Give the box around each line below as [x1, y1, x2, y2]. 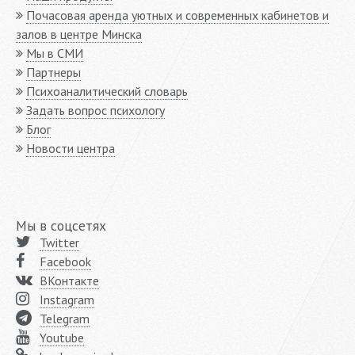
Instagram [40, 292, 94, 308]
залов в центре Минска [16, 26, 142, 43]
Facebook [40, 254, 91, 270]
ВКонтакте [40, 273, 99, 289]
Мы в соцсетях [16, 216, 106, 235]
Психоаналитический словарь [26, 83, 188, 100]
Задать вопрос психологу [26, 102, 165, 119]
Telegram [40, 311, 90, 327]
